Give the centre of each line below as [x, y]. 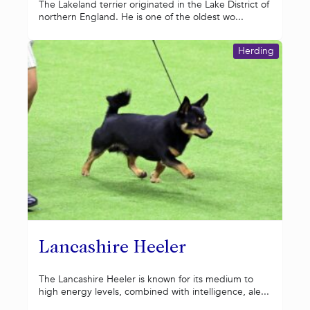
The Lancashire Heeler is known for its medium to [146, 280]
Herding [256, 51]
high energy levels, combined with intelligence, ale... [154, 292]
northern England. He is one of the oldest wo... [141, 17]
